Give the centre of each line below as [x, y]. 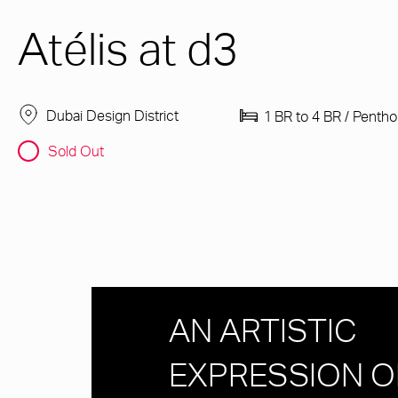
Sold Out [76, 151]
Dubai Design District [112, 115]
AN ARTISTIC [263, 335]
